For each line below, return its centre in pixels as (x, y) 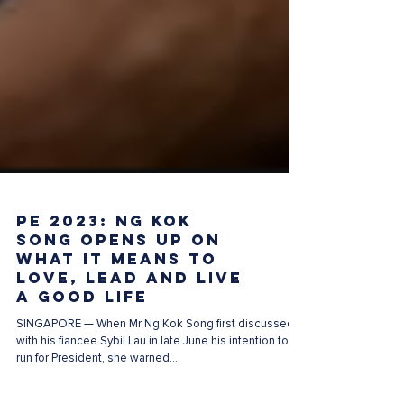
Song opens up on (119, 283)
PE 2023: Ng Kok (104, 264)
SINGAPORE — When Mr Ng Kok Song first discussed (155, 367)
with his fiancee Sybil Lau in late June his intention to (152, 384)
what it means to (117, 302)
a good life (82, 340)
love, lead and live (129, 321)
